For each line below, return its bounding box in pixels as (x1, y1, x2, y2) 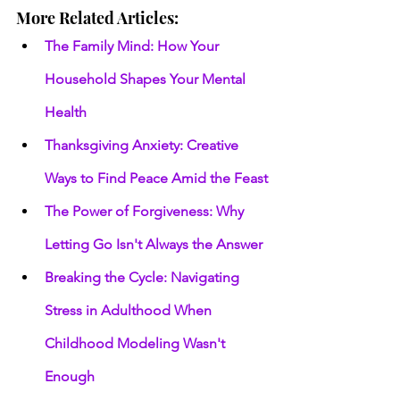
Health (45, 103, 87, 121)
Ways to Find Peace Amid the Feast (45, 169, 268, 187)
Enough (45, 367, 95, 385)
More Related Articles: (16, 6, 179, 29)
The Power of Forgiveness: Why (45, 202, 247, 220)
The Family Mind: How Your (45, 37, 222, 54)
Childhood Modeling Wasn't (45, 334, 229, 352)
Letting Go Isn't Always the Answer (45, 235, 262, 253)
